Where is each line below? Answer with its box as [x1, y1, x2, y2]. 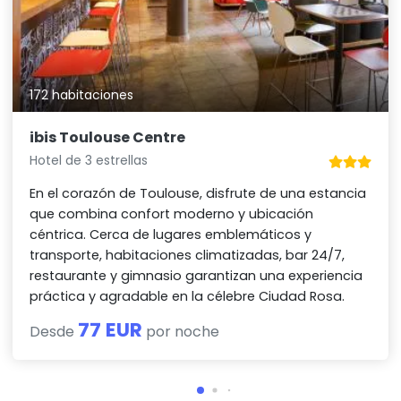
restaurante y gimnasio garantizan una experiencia [30, 267, 363, 286]
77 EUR [78, 316, 143, 345]
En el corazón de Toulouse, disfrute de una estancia [30, 184, 367, 203]
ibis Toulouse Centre [30, 127, 186, 149]
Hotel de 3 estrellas [30, 151, 149, 170]
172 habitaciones [30, 86, 134, 105]
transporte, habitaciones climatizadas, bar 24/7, [30, 246, 346, 265]
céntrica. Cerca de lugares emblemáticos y [30, 226, 312, 244]
